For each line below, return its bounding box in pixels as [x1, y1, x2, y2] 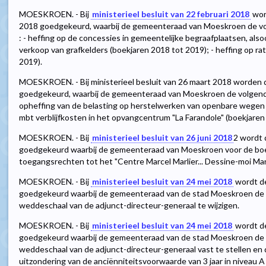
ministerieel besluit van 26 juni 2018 [92, 132, 232, 143]
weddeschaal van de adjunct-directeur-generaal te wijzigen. [19, 200, 239, 211]
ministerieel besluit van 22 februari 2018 [92, 9, 249, 20]
